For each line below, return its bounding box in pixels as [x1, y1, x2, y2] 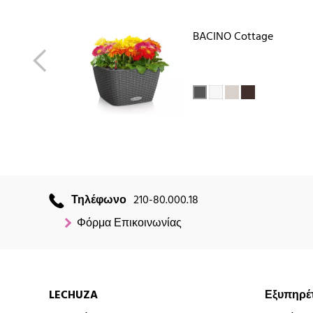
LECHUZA [49, 286, 98, 305]
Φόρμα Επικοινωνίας [77, 214, 182, 233]
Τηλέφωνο [71, 191, 126, 210]
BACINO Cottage [192, 28, 273, 47]
